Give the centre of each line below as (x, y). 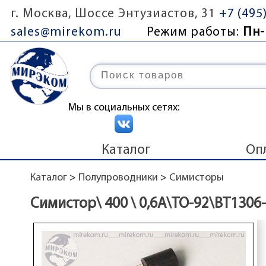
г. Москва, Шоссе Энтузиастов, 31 (113, 14)
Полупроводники (118, 178)
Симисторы (196, 178)
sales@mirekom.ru (66, 32)
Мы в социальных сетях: (124, 107)
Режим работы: (195, 32)
